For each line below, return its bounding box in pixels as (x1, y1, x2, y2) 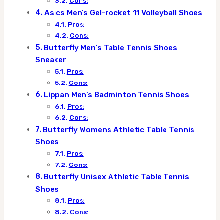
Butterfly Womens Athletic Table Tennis (43, 125, 195, 135)
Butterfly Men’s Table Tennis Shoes (44, 43, 178, 53)
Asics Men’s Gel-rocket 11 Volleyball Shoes (44, 8, 203, 18)
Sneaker (35, 55, 66, 65)
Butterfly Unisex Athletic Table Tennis (44, 172, 190, 182)
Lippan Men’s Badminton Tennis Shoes (44, 90, 190, 100)
